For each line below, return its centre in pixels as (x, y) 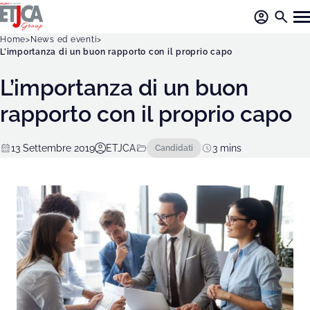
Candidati (174, 148)
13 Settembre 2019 (53, 148)
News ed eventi (64, 39)
